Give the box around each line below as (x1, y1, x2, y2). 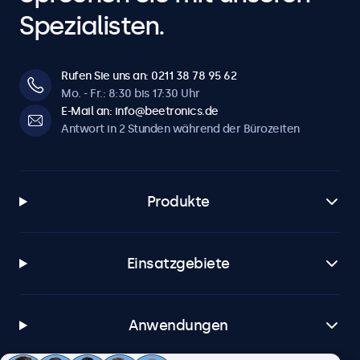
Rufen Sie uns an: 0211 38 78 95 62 (61, 69, 236, 83)
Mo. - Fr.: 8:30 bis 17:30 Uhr (61, 87, 200, 100)
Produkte (146, 193, 210, 211)
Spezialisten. (19, 10, 165, 41)
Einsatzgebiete (126, 255, 230, 272)
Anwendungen (129, 317, 228, 334)
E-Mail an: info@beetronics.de (61, 104, 219, 118)
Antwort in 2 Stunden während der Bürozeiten (61, 122, 300, 136)
